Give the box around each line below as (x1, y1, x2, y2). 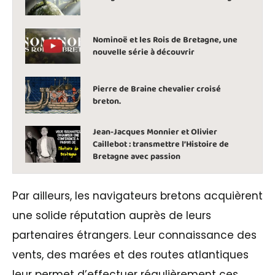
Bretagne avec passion (93, 149, 180, 163)
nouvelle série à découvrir (93, 45, 195, 59)
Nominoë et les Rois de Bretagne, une (93, 33, 238, 47)
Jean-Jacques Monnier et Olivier (93, 125, 217, 139)
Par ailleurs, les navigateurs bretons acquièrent (12, 188, 263, 203)
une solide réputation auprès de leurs (12, 207, 211, 223)
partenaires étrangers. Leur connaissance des (12, 227, 257, 242)
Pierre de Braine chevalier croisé (93, 82, 221, 96)
